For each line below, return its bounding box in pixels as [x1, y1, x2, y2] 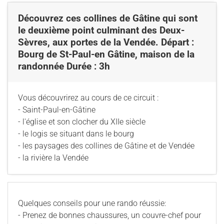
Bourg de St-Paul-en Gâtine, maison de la [18, 48, 194, 60]
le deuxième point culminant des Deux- [18, 24, 184, 36]
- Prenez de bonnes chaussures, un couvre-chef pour [18, 210, 201, 220]
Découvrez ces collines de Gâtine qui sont [18, 12, 197, 24]
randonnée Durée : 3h [18, 60, 110, 72]
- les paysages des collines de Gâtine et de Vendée [18, 141, 194, 151]
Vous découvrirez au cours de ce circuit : [18, 93, 158, 103]
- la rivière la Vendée [18, 153, 88, 163]
